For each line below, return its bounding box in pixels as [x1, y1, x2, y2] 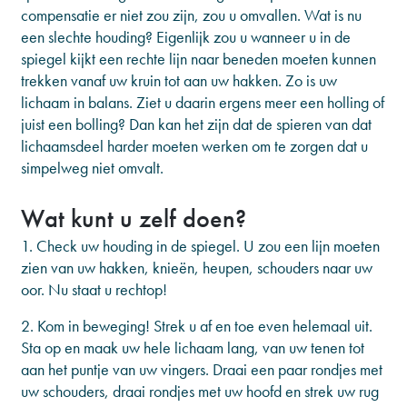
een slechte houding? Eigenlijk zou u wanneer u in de [21, 26, 351, 47]
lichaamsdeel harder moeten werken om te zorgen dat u [21, 135, 368, 156]
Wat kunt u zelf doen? [21, 203, 246, 234]
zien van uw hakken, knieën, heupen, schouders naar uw [21, 257, 372, 278]
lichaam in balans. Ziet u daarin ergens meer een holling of [21, 92, 384, 113]
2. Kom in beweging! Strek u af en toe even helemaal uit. [21, 315, 372, 336]
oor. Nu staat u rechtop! [21, 279, 167, 300]
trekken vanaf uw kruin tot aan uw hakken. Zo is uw [21, 70, 337, 91]
